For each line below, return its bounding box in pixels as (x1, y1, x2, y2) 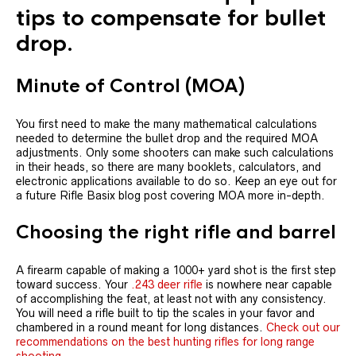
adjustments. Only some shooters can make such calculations (16, 146, 334, 159)
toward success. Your (16, 278, 131, 291)
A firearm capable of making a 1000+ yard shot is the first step (16, 264, 336, 277)
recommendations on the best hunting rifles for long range (16, 335, 315, 348)
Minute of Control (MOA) (16, 75, 245, 98)
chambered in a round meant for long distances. (16, 321, 266, 334)
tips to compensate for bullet (16, 5, 326, 32)
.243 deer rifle (131, 278, 203, 291)
